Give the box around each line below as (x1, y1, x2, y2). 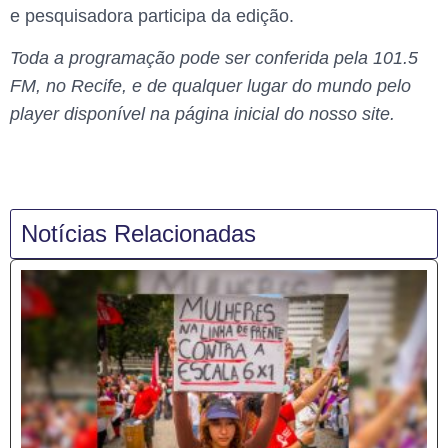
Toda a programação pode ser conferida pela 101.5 (10, 48, 418, 69)
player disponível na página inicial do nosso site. (10, 104, 395, 125)
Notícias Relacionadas (21, 220, 256, 248)
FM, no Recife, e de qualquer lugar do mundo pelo (10, 76, 411, 97)
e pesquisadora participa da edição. (10, 5, 294, 26)
